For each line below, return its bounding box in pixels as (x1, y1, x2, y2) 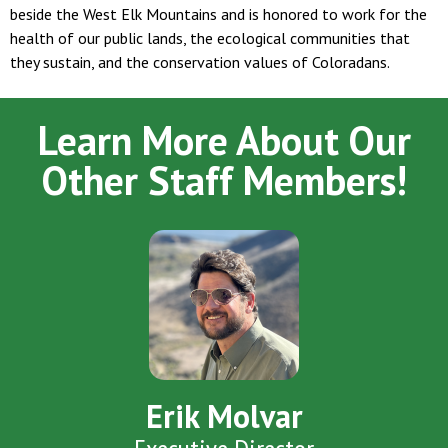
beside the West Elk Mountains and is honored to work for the (10, 4, 427, 25)
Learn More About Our (37, 114, 411, 167)
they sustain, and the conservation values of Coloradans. (10, 52, 390, 73)
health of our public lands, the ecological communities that (10, 28, 410, 49)
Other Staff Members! (41, 154, 407, 207)
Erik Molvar (145, 395, 303, 438)
